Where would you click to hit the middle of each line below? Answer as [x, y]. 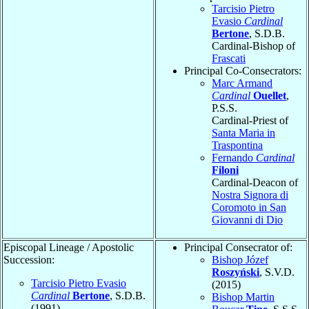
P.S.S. [225, 108]
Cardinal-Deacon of [255, 182]
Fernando [234, 157]
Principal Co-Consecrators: [243, 70]
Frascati [229, 58]
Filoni [225, 170]
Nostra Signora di [250, 195]
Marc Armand [242, 83]
